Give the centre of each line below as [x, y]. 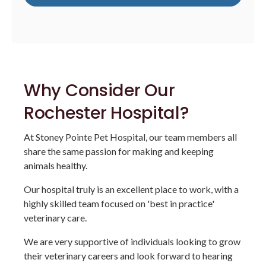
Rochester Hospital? [106, 113]
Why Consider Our [99, 91]
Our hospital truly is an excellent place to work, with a [131, 189]
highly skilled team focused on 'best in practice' [119, 204]
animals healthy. [56, 166]
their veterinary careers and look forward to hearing [128, 256]
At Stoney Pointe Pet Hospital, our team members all [130, 137]
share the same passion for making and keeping [119, 151]
